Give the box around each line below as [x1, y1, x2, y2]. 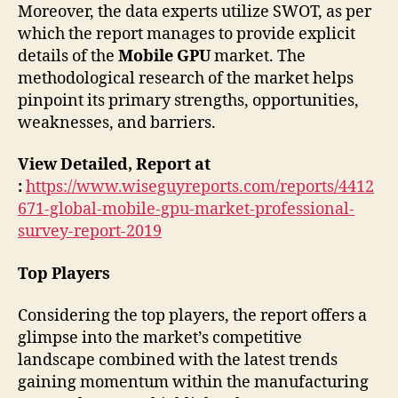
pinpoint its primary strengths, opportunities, [18, 90, 359, 111]
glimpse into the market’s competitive [18, 328, 302, 349]
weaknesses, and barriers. [18, 112, 216, 133]
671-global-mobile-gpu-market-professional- [18, 199, 354, 220]
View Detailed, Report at [18, 155, 211, 176]
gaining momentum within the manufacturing [18, 372, 369, 394]
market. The [211, 45, 306, 67]
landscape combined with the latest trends [18, 350, 338, 371]
